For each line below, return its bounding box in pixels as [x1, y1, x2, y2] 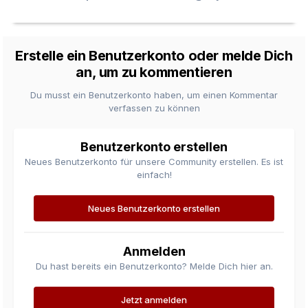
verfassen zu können [108, 102, 200, 114]
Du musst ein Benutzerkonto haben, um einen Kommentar [30, 89, 278, 101]
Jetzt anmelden [121, 294, 187, 306]
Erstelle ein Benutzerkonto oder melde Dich [15, 47, 293, 65]
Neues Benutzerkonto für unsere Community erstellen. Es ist [25, 156, 283, 168]
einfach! [136, 169, 172, 181]
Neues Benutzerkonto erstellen [88, 203, 220, 214]
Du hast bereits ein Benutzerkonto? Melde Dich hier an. [35, 261, 273, 272]
